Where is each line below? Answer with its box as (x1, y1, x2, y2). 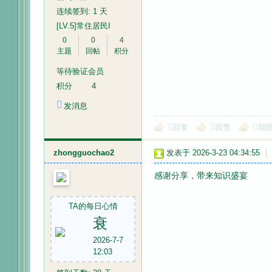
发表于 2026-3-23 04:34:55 (166, 148, 260, 157)
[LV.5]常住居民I (56, 21, 110, 30)
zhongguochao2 (53, 148, 114, 157)
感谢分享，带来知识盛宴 (154, 171, 248, 180)
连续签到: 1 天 (56, 7, 107, 16)
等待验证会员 (56, 67, 104, 76)
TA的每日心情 (68, 202, 118, 211)
